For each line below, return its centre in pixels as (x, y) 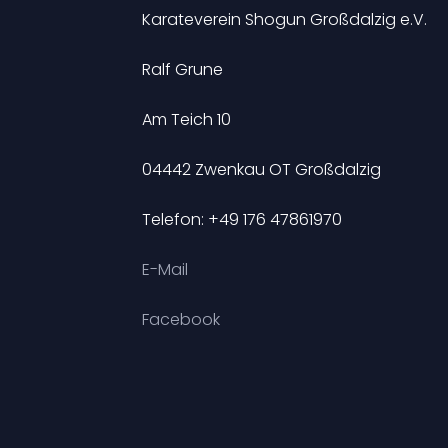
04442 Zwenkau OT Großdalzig (261, 169)
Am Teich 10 (186, 119)
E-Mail (165, 269)
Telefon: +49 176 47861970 (242, 219)
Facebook (181, 319)
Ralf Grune (182, 69)
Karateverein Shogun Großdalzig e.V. (284, 19)
